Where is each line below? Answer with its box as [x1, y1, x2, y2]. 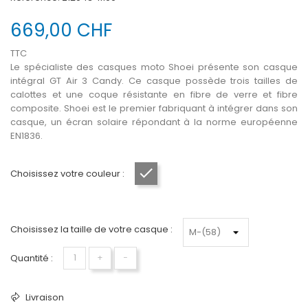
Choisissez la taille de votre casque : [10, 222, 173, 236]
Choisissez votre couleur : [10, 166, 124, 180]
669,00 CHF [10, 17, 112, 43]
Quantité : [10, 251, 53, 265]
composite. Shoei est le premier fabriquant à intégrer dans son [10, 101, 298, 115]
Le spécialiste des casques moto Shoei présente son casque [10, 60, 298, 74]
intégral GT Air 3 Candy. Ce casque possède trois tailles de [10, 74, 298, 87]
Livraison [23, 290, 64, 304]
